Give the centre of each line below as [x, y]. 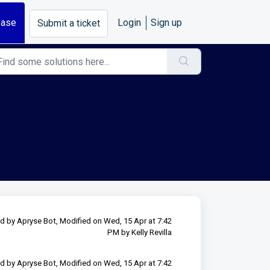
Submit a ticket [69, 23]
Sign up [166, 23]
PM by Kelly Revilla [139, 232]
